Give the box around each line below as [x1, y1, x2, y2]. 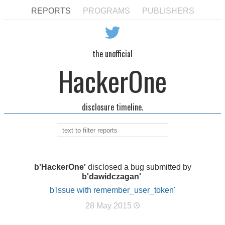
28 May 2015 [85, 201, 134, 210]
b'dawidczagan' [82, 172, 141, 181]
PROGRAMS [82, 7, 130, 15]
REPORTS [31, 7, 71, 15]
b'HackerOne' [34, 163, 86, 171]
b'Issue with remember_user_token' [50, 186, 175, 194]
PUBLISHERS [142, 7, 194, 15]
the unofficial [92, 48, 133, 60]
